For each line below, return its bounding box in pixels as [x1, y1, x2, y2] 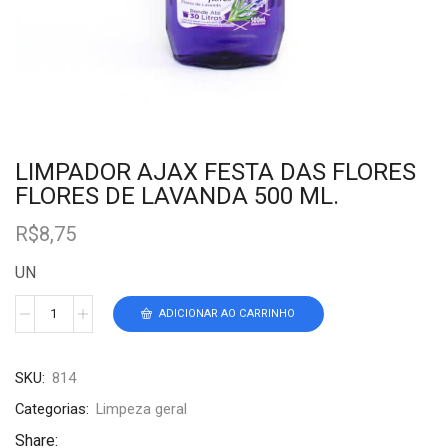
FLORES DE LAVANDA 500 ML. [15, 181, 339, 210]
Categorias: [15, 399, 89, 418]
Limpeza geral [96, 399, 187, 418]
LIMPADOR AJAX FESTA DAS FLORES [15, 157, 416, 186]
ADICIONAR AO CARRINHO [159, 307, 296, 321]
